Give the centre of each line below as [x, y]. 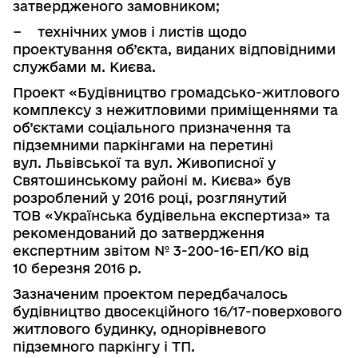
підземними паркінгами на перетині [143, 145]
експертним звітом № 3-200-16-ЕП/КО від [161, 250]
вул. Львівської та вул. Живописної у [144, 162]
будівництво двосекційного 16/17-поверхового [177, 311]
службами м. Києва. [84, 66]
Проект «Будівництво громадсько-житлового [176, 92]
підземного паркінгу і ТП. [104, 346]
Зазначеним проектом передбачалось [150, 293]
